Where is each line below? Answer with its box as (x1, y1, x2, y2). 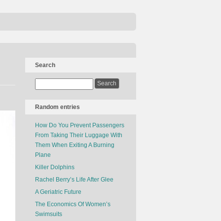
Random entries (35, 104, 80, 110)
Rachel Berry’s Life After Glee (35, 176, 113, 183)
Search (35, 62, 55, 69)
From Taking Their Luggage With (35, 132, 122, 139)
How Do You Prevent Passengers (35, 122, 124, 129)
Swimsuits (35, 211, 62, 218)
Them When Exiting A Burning (35, 142, 114, 148)
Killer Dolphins (35, 164, 74, 171)
